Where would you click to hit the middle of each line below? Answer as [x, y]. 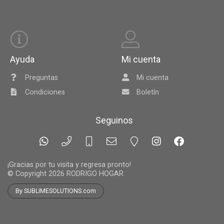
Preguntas [42, 78]
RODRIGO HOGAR [95, 174]
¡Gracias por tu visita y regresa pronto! [69, 165]
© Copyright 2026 [37, 174]
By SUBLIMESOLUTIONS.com [56, 191]
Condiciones [45, 92]
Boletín [148, 92]
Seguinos [114, 120]
